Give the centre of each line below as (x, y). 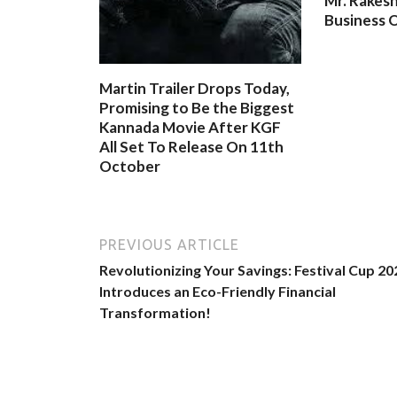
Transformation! (155, 312)
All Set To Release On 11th (191, 147)
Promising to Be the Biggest (197, 108)
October (130, 167)
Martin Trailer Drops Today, (195, 89)
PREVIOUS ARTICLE (169, 244)
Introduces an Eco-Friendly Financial (218, 291)
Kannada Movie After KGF (190, 128)
